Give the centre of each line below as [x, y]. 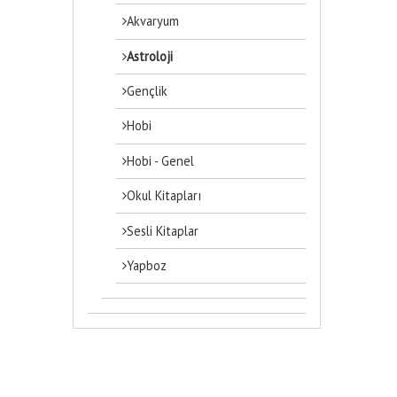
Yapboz [147, 265]
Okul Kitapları [164, 196]
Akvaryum [153, 21]
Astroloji [150, 56]
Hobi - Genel [161, 160]
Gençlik [148, 91]
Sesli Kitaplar [163, 230]
